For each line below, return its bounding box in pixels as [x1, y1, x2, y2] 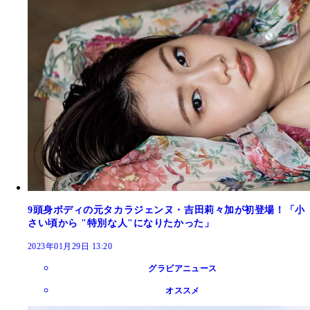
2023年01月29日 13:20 [28, 241, 113, 252]
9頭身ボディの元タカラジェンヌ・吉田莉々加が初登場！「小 [28, 205, 305, 216]
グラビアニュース [148, 264, 217, 274]
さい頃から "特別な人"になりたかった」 [28, 218, 215, 229]
